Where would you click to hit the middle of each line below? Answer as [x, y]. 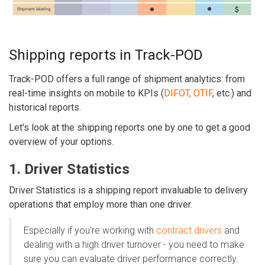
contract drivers [189, 230]
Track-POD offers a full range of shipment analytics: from [127, 79]
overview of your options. [61, 141]
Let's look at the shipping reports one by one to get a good [130, 127]
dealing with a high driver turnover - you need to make [134, 244]
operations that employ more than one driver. [101, 204]
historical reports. [45, 107]
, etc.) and [232, 93]
